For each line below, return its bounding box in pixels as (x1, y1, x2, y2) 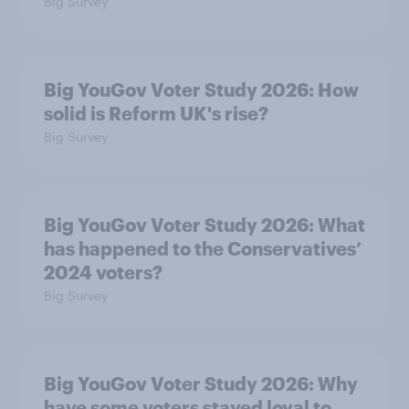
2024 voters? (44, 261, 163, 283)
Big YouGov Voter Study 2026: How (44, 79, 359, 100)
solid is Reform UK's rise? (44, 102, 268, 124)
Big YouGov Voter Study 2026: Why (44, 372, 358, 394)
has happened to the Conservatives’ (44, 237, 362, 259)
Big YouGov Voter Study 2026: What (44, 214, 365, 236)
